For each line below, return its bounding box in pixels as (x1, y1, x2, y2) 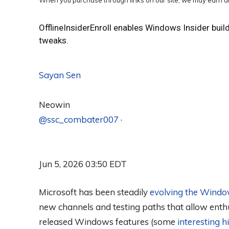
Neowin (39, 99, 70, 110)
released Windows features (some (39, 216, 177, 227)
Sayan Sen (39, 70, 81, 81)
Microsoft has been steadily (39, 187, 150, 198)
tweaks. (39, 35, 68, 46)
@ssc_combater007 (39, 114, 119, 125)
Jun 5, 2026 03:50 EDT (39, 158, 127, 170)
